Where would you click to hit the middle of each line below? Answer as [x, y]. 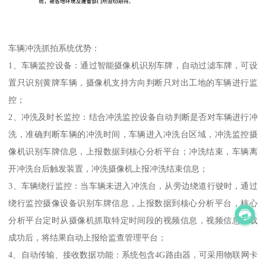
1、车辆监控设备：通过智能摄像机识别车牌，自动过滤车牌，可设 [133, 66]
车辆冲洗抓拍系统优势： [54, 48]
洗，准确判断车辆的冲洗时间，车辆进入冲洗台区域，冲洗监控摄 [133, 134]
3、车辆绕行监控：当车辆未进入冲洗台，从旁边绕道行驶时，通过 [133, 186]
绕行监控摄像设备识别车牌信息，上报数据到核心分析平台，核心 [133, 203]
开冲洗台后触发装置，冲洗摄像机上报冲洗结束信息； [108, 169]
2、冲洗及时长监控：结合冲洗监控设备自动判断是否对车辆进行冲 [133, 117]
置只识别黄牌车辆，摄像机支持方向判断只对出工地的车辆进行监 [133, 83]
